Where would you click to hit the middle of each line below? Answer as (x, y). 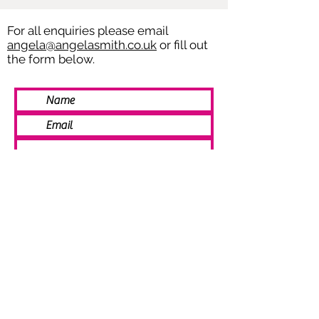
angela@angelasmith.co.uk (82, 45)
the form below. (51, 59)
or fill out (182, 45)
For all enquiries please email (88, 30)
